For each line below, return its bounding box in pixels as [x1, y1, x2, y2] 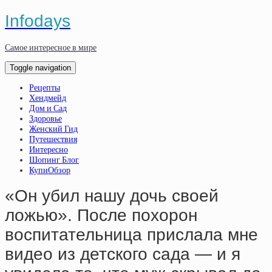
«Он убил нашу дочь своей [5, 186, 219, 206]
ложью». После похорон [5, 206, 197, 225]
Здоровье [29, 113, 62, 124]
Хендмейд [29, 92, 66, 103]
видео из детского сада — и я [5, 245, 240, 264]
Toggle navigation [10, 63, 71, 72]
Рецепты [29, 82, 60, 93]
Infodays [5, 11, 70, 30]
